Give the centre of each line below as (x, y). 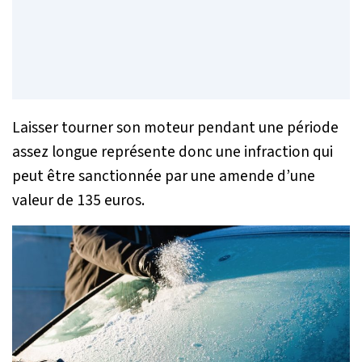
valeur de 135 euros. (78, 201)
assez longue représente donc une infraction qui (173, 152)
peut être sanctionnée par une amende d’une (164, 177)
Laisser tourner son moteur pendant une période (175, 128)
